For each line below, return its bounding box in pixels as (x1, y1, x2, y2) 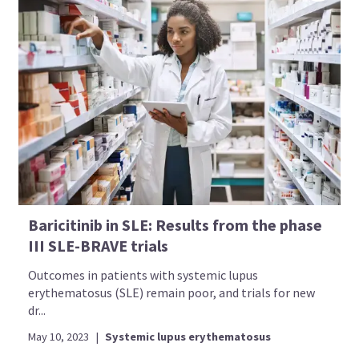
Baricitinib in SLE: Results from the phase (28, 214, 323, 235)
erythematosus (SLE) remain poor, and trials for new (28, 284, 316, 301)
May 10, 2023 (28, 329, 90, 344)
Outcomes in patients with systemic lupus (28, 266, 259, 283)
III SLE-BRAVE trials (28, 235, 169, 256)
